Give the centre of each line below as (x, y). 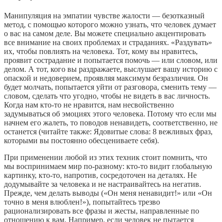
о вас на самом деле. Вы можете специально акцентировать (105, 33)
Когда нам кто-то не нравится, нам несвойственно (89, 105)
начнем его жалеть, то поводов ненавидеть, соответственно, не (111, 122)
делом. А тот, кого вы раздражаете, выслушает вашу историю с (111, 69)
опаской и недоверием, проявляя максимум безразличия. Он (106, 78)
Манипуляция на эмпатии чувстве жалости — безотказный (104, 15)
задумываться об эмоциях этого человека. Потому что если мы (110, 113)
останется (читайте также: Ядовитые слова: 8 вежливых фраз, (108, 131)
